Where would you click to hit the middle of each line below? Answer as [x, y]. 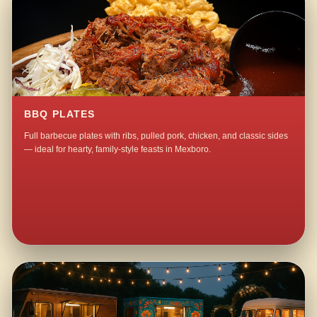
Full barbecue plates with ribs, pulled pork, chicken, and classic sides [156, 136]
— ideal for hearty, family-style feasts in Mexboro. [118, 150]
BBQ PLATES [60, 115]
